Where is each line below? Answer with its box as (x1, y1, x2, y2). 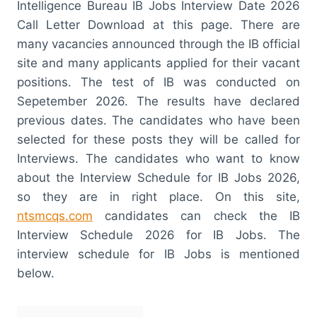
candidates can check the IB (93, 208, 300, 223)
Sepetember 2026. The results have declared (17, 93, 300, 108)
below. (17, 265, 54, 280)
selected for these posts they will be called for (17, 132, 300, 146)
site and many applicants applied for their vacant (17, 55, 300, 70)
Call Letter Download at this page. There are (17, 17, 300, 32)
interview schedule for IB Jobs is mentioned (17, 246, 300, 261)
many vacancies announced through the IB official (17, 36, 300, 51)
